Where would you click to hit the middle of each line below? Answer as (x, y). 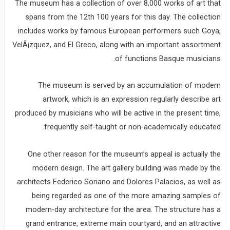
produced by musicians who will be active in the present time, (118, 113)
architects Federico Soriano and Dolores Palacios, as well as (119, 181)
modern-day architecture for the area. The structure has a (123, 209)
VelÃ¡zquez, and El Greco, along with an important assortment (117, 44)
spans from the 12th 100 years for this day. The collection (123, 17)
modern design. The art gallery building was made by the (127, 168)
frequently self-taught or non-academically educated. (133, 127)
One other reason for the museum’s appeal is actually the (124, 154)
